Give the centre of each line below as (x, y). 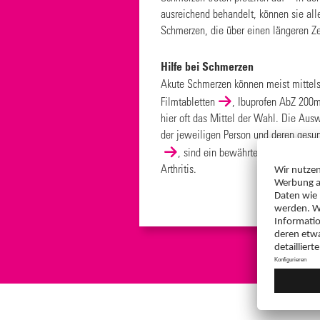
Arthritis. (179, 168)
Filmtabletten (188, 101)
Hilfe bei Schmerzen (207, 66)
